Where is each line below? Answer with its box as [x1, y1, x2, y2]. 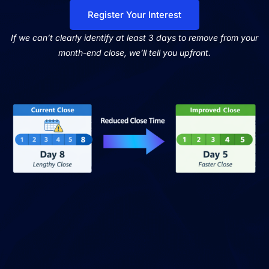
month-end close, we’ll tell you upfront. [58, 47, 211, 58]
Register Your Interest [87, 9, 181, 20]
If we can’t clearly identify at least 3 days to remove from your [11, 32, 258, 43]
